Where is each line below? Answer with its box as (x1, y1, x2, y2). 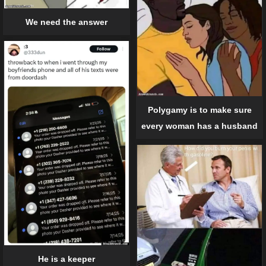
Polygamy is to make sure (147, 105, 252, 115)
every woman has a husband (141, 121, 258, 131)
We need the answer (26, 17, 107, 27)
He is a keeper (38, 254, 95, 264)
